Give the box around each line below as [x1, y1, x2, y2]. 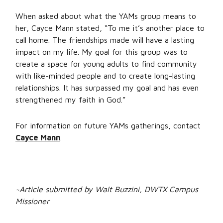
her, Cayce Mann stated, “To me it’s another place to [15, 23, 205, 32]
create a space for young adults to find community [15, 59, 197, 68]
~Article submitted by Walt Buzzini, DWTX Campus [15, 185, 198, 194]
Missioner [15, 197, 49, 206]
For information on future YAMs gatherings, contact [15, 121, 201, 130]
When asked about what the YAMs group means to [15, 11, 196, 20]
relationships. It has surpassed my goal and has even [15, 83, 199, 92]
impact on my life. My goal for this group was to [15, 47, 188, 56]
